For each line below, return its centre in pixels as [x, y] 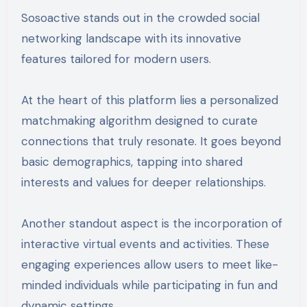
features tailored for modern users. [116, 59]
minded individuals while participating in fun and [149, 285]
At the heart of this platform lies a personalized [149, 100]
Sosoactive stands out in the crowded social [140, 17]
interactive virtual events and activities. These [145, 244]
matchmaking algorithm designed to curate [139, 120]
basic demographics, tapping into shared [132, 161]
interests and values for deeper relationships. [143, 182]
